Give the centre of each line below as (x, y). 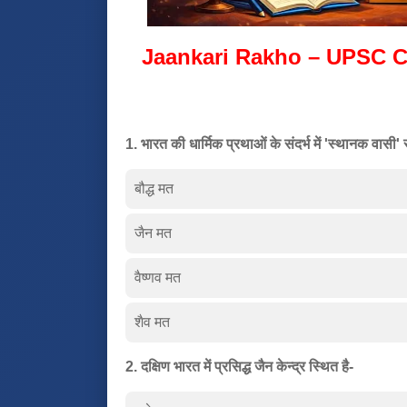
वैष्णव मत (158, 277)
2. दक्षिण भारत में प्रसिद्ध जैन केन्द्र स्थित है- (239, 366)
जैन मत (153, 233)
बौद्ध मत (154, 188)
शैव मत (152, 322)
